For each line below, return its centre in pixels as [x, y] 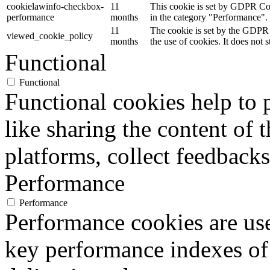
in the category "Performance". [209, 17]
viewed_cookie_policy [50, 36]
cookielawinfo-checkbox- [55, 7]
